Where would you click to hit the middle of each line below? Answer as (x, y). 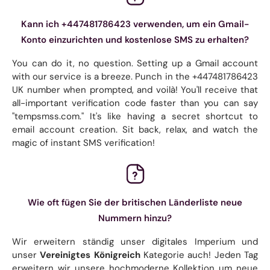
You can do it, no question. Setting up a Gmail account (135, 63)
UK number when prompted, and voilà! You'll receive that (135, 89)
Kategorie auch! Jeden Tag (199, 255)
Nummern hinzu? (135, 218)
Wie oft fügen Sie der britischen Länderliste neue (135, 202)
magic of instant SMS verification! (83, 143)
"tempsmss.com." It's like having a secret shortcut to (135, 116)
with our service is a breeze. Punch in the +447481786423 (135, 76)
